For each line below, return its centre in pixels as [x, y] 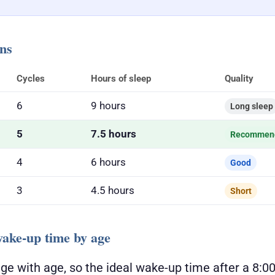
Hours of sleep [121, 78]
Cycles [31, 78]
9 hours [108, 105]
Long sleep [252, 106]
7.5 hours [114, 134]
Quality [239, 78]
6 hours [108, 162]
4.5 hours [113, 190]
